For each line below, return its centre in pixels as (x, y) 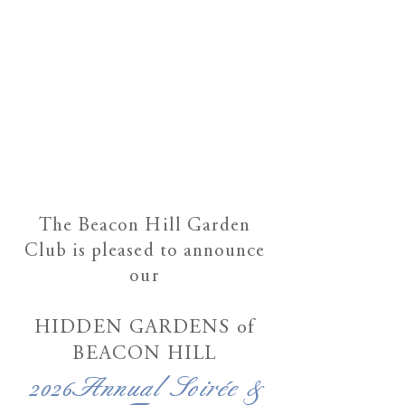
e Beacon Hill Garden (157, 226)
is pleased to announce (169, 252)
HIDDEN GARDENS (136, 328)
